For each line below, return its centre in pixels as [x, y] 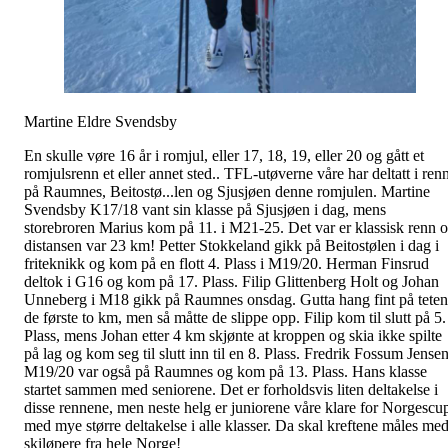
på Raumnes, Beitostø [93, 191]
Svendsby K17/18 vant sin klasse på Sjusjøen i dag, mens [205, 209]
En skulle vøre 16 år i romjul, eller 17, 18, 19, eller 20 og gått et [224, 155]
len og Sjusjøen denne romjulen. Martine [302, 191]
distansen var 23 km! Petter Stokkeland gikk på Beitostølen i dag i [231, 245]
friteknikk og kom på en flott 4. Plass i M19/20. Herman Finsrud [226, 263]
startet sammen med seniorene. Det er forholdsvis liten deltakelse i [231, 389]
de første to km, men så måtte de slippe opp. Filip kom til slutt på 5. [235, 317]
